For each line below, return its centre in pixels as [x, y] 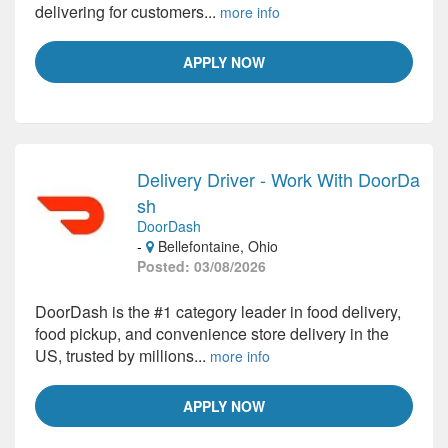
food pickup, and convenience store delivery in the [212, 333]
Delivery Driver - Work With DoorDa [278, 179]
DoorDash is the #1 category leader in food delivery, [218, 311]
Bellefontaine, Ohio [216, 246]
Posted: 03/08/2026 [201, 266]
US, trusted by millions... [122, 355]
